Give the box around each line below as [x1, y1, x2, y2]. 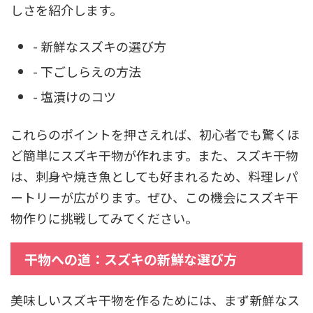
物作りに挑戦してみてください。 [10, 208, 198, 227]
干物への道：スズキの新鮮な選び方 [24, 249, 237, 268]
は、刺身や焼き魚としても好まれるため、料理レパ [10, 166, 298, 185]
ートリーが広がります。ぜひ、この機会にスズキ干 [10, 187, 298, 206]
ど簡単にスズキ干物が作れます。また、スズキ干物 [10, 145, 298, 164]
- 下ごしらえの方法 [33, 62, 141, 80]
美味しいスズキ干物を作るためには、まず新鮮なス [10, 290, 300, 309]
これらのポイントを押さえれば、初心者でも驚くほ [10, 124, 300, 143]
